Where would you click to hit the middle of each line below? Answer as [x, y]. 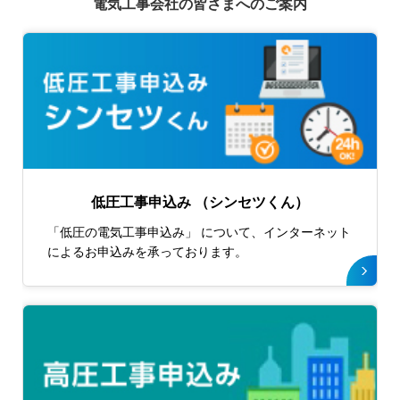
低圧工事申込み [141, 202]
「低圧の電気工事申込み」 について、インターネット [199, 233]
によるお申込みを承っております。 [147, 252]
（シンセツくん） [250, 202]
